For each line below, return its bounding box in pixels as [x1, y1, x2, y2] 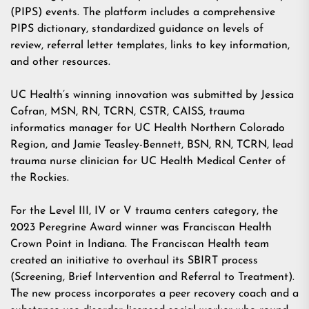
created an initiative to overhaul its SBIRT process [10, 255, 258, 267]
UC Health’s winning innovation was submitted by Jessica [10, 90, 294, 101]
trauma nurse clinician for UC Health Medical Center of [10, 156, 286, 168]
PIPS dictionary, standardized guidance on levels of [10, 23, 263, 35]
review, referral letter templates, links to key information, [10, 40, 290, 52]
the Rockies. [10, 172, 74, 184]
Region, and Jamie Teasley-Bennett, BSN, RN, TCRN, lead [10, 139, 293, 151]
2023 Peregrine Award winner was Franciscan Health [10, 222, 272, 234]
